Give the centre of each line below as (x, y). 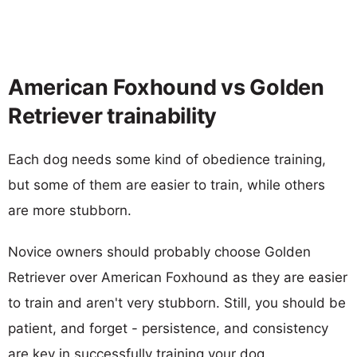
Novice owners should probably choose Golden (159, 251)
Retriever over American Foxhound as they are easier (178, 277)
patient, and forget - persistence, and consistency (168, 328)
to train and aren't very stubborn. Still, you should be (177, 302)
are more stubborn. (70, 210)
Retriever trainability (113, 116)
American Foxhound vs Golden (166, 87)
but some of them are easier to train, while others (167, 184)
